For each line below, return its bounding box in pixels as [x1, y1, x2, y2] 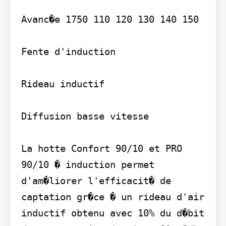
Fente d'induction [21, 45, 116, 57]
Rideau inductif [21, 78, 104, 89]
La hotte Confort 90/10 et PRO [21, 142, 182, 154]
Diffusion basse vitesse [21, 110, 149, 122]
